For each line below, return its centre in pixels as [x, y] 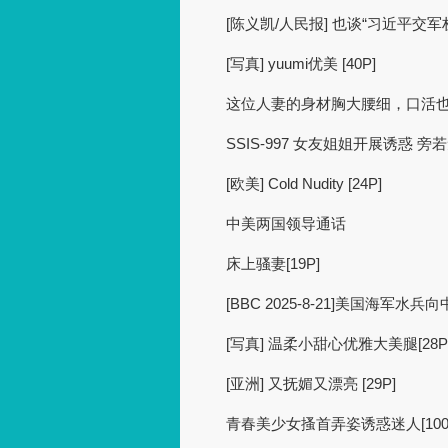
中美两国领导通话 [286, 223]
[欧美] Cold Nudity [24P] [304, 183]
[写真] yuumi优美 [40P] [301, 63]
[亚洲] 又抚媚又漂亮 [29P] [311, 383]
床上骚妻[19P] [273, 263]
